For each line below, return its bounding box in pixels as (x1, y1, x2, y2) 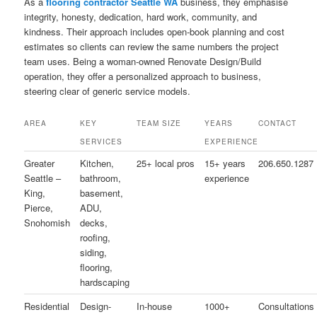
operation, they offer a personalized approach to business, (24, 69, 262, 83)
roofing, (80, 230, 111, 244)
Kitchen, (80, 156, 115, 170)
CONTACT (258, 117, 297, 128)
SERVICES (80, 136, 123, 146)
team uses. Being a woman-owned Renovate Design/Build (24, 54, 262, 69)
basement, (80, 185, 124, 200)
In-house (137, 299, 173, 313)
